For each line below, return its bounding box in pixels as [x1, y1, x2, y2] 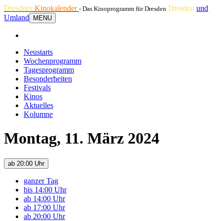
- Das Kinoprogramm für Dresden [79, 5, 166, 12]
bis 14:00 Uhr [24, 185, 67, 194]
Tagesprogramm [24, 66, 74, 74]
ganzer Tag [24, 176, 58, 185]
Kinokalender [35, 4, 79, 12]
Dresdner [4, 4, 35, 12]
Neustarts [24, 48, 53, 56]
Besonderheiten [24, 74, 72, 83]
